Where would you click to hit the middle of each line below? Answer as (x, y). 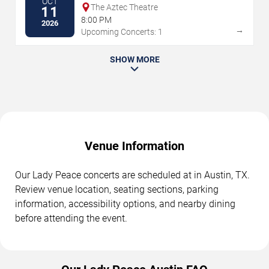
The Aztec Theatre (124, 7)
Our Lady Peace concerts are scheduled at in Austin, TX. (132, 175)
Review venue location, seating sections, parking (117, 189)
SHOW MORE (134, 59)
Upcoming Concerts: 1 (122, 32)
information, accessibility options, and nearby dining (125, 204)
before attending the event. (71, 218)
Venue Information (134, 146)
